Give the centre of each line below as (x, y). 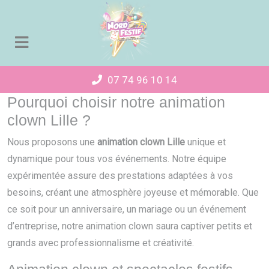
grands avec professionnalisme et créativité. (101, 243)
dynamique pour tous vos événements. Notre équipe (117, 159)
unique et (205, 142)
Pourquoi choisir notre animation (116, 102)
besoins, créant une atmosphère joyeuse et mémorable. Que (133, 192)
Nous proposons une (52, 142)
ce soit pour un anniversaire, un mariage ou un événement (127, 209)
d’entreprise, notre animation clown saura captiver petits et (130, 226)
